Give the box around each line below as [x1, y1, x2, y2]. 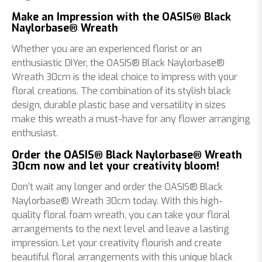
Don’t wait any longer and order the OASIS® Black [12, 181, 223, 193]
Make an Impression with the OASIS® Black [12, 10, 231, 24]
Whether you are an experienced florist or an [12, 43, 202, 55]
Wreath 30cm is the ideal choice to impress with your [12, 71, 237, 83]
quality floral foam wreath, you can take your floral [12, 209, 230, 221]
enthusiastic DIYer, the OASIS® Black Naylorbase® [12, 57, 225, 69]
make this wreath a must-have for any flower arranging [12, 113, 250, 125]
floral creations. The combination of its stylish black [12, 85, 231, 97]
